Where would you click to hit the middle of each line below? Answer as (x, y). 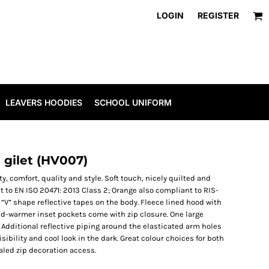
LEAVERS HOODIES (44, 103)
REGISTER (218, 15)
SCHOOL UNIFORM (133, 103)
